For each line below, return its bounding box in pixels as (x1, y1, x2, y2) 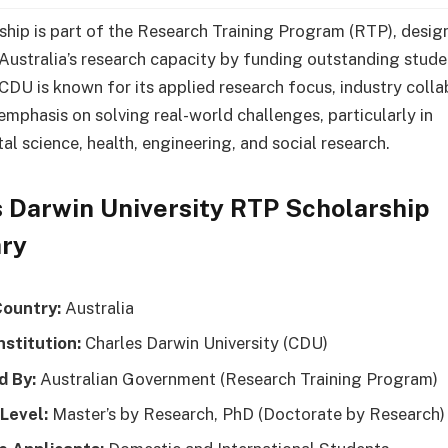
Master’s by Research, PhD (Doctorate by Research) (52, 403, 446, 424)
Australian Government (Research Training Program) (36, 368, 439, 389)
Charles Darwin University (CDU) (81, 333, 329, 354)
